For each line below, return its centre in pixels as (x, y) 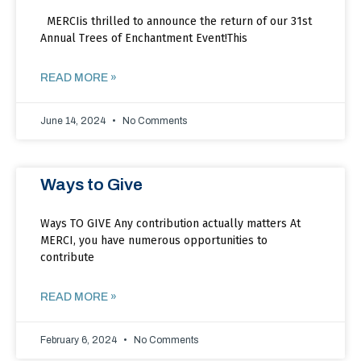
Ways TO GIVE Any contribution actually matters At (170, 223)
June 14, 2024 (74, 120)
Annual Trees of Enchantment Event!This (144, 38)
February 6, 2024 (80, 340)
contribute (67, 257)
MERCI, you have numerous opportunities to (154, 240)
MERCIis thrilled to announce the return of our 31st (176, 21)
